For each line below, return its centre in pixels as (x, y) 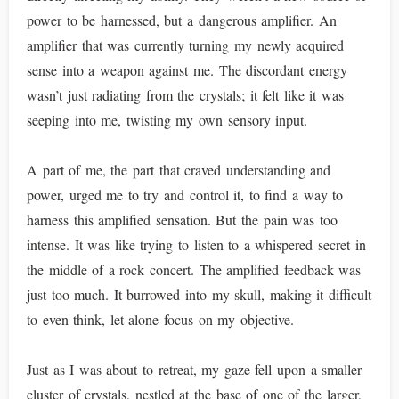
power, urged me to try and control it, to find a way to (185, 195)
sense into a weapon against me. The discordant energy (187, 70)
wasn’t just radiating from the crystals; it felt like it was (186, 95)
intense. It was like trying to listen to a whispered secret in (196, 244)
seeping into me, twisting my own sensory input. (167, 120)
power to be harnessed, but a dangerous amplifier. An (182, 20)
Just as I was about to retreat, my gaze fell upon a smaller (195, 369)
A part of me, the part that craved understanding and (179, 170)
